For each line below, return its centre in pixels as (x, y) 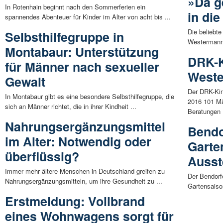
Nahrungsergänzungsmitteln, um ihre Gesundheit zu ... (84, 181)
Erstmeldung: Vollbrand (75, 201)
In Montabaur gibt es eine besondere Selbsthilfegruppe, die (90, 97)
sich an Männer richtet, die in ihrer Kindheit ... (71, 107)
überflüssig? (42, 157)
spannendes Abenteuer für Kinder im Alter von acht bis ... (88, 17)
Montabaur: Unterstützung (82, 52)
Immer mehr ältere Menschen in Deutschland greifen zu (85, 171)
